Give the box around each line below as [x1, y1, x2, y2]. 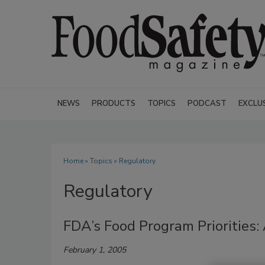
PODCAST [188, 98, 227, 109]
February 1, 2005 [63, 244, 126, 256]
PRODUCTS [92, 98, 135, 109]
